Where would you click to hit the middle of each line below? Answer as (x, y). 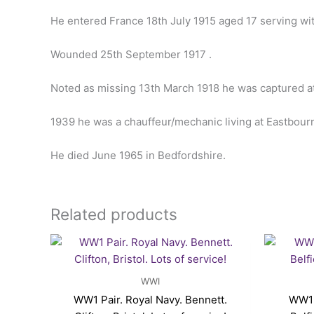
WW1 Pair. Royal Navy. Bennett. (150, 300)
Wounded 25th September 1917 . (131, 55)
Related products (114, 214)
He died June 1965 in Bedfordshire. (138, 156)
